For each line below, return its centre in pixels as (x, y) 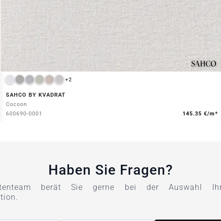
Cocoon (16, 105)
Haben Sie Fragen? (110, 170)
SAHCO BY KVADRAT (36, 95)
